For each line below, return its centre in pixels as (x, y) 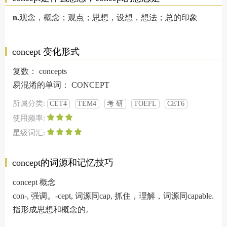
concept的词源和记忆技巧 (63, 163)
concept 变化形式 (46, 52)
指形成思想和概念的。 (53, 210)
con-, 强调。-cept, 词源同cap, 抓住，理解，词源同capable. (113, 196)
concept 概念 (34, 182)
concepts (53, 71)
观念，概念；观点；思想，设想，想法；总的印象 (108, 17)
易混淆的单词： (42, 85)
